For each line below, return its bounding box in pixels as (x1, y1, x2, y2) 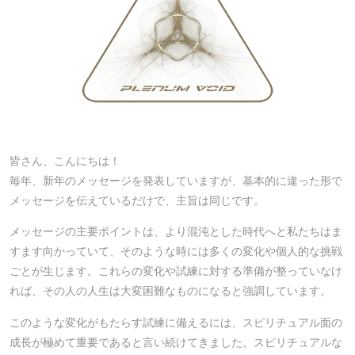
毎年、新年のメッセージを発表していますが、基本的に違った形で (10, 174, 342, 187)
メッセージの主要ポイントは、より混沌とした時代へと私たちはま (10, 225, 342, 239)
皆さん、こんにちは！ (10, 154, 120, 167)
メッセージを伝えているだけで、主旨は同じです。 (10, 193, 265, 207)
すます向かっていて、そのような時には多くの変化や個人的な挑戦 (10, 245, 342, 258)
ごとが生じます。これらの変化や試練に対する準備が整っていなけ (10, 265, 342, 278)
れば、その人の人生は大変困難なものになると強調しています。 (10, 284, 331, 298)
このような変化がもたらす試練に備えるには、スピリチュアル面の (10, 315, 342, 329)
